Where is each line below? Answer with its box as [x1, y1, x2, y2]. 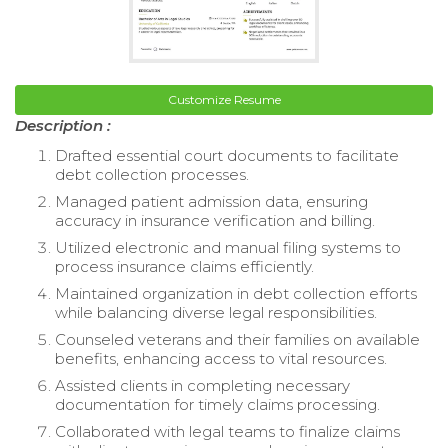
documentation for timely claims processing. [55, 395, 380, 415]
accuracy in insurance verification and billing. [55, 211, 375, 231]
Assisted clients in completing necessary [55, 376, 350, 396]
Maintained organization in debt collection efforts [55, 284, 417, 304]
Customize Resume [167, 92, 281, 108]
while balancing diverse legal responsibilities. [55, 303, 377, 323]
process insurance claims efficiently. [55, 257, 314, 277]
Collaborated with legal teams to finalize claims [55, 422, 400, 442]
